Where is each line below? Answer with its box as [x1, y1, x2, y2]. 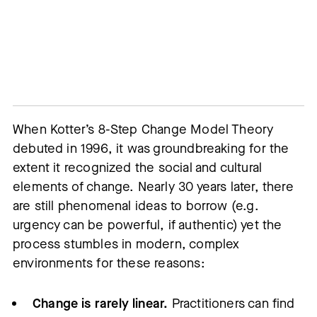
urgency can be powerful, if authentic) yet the [13, 216, 282, 234]
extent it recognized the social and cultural [13, 158, 263, 176]
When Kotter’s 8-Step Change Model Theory [13, 120, 274, 138]
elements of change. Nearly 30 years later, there [13, 178, 294, 195]
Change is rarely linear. [33, 294, 168, 312]
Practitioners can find [168, 294, 295, 312]
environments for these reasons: [13, 254, 205, 272]
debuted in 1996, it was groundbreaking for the [13, 139, 289, 157]
